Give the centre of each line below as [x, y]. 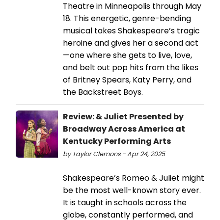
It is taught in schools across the [125, 202]
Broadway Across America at [124, 129]
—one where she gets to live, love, [127, 55]
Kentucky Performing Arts [117, 141]
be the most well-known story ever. [132, 190]
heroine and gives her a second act [131, 43]
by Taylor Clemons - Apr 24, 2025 [114, 154]
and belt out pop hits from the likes [131, 67]
